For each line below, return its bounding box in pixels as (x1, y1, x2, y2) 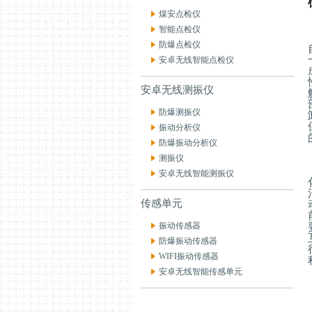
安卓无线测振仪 (141, 84, 214, 95)
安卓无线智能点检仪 (159, 55, 234, 65)
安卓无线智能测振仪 (159, 169, 234, 178)
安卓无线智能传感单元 (159, 267, 242, 276)
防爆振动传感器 (159, 236, 217, 246)
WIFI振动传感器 (159, 251, 219, 261)
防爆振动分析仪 (159, 138, 217, 148)
